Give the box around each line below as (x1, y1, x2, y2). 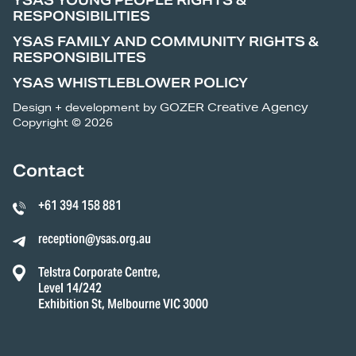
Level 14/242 (38, 279, 102, 296)
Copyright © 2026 (13, 114, 113, 130)
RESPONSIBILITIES (13, 7, 150, 25)
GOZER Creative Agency (160, 99, 308, 114)
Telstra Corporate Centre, (38, 263, 161, 281)
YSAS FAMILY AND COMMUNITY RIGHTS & (13, 33, 319, 50)
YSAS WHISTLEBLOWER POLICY (13, 74, 248, 91)
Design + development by (13, 99, 160, 114)
